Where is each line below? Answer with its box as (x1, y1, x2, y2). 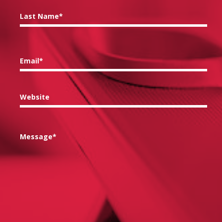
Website (20, 92, 50, 102)
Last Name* (20, 11, 63, 21)
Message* (20, 132, 56, 141)
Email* (20, 56, 43, 65)
